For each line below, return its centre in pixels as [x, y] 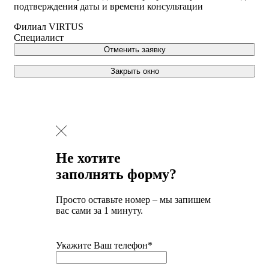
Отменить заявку [134, 49]
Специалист [39, 37]
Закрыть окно [134, 71]
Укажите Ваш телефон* [104, 246]
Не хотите [88, 158]
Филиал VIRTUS [49, 26]
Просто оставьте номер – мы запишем [133, 200]
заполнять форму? [116, 174]
